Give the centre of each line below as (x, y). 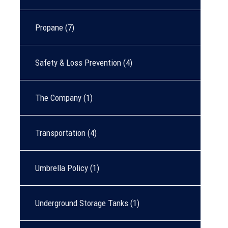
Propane (49, 28)
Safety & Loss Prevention (78, 63)
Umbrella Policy (62, 168)
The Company (58, 98)
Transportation (60, 133)
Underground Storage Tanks (82, 203)
